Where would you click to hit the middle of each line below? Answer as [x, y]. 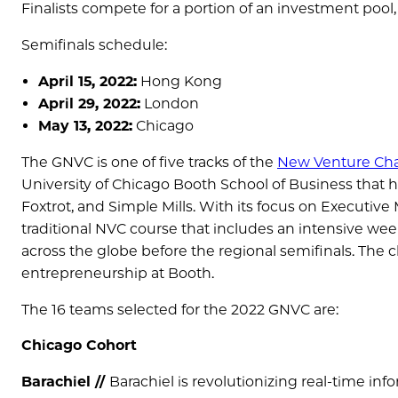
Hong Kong [180, 81]
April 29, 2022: [90, 103]
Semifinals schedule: [94, 44]
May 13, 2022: [86, 125]
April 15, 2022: [88, 81]
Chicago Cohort [79, 346]
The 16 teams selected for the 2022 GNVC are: [180, 309]
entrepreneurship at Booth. [118, 273]
